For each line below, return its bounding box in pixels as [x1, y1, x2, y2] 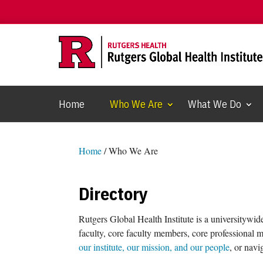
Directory [79, 181, 149, 205]
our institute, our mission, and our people [79, 240, 230, 253]
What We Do [188, 97, 241, 111]
